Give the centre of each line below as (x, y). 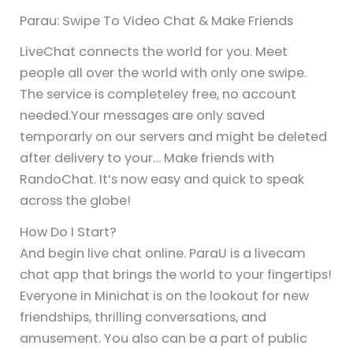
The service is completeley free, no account (158, 94)
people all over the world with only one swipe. (163, 72)
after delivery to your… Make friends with (147, 158)
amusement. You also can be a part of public (164, 338)
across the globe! (76, 200)
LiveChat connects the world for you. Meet (154, 51)
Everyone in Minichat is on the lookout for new (165, 295)
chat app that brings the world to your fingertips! (176, 274)
